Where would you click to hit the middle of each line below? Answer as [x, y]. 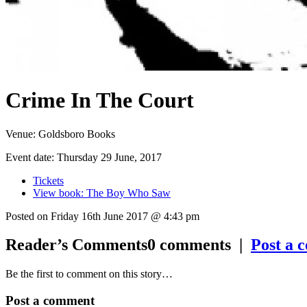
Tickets [48, 180]
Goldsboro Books [77, 134]
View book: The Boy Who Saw [102, 193]
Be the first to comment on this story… [89, 274]
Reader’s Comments [76, 245]
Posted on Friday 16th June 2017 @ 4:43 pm [102, 216]
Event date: [31, 157]
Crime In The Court [100, 100]
